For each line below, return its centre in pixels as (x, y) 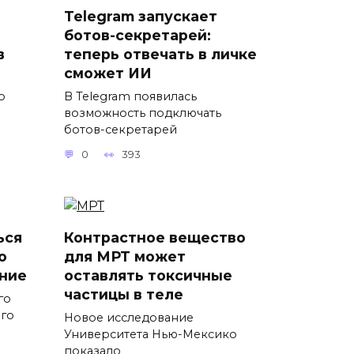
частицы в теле (124, 295)
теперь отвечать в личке (160, 54)
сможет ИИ (108, 73)
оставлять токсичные (148, 276)
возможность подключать (143, 113)
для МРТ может (125, 257)
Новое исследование (129, 318)
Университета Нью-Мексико (151, 335)
